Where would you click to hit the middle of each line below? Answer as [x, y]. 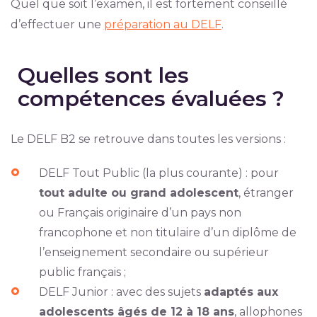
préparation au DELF [162, 25]
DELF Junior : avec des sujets [121, 292]
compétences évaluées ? [151, 99]
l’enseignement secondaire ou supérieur [154, 253]
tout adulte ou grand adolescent [138, 193]
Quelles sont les [103, 76]
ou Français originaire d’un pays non [140, 213]
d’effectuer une [57, 25]
